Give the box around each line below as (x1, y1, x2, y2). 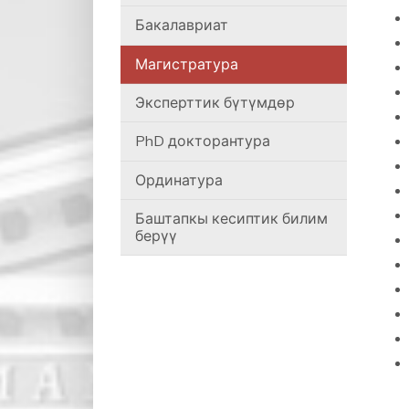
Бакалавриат (135, 16, 228, 35)
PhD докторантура (135, 131, 270, 151)
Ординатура (135, 170, 223, 189)
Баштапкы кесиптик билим (135, 209, 328, 228)
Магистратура (135, 54, 238, 73)
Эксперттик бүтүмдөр (135, 93, 295, 112)
